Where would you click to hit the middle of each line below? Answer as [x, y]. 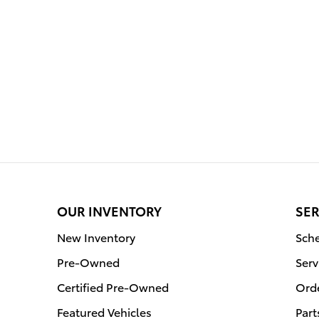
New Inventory [96, 236]
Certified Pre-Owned [113, 286]
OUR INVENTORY [109, 210]
